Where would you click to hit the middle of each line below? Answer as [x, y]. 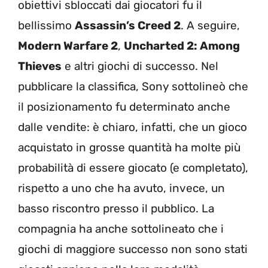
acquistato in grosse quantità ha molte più [129, 147]
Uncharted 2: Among [182, 45]
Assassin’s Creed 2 [128, 25]
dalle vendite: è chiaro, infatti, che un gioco [133, 127]
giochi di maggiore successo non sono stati [133, 249]
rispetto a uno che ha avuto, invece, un [121, 188]
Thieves [40, 66]
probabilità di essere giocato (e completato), [133, 167]
